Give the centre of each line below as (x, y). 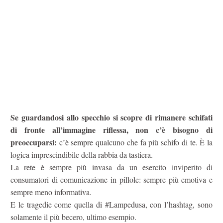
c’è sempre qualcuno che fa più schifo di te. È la (135, 142)
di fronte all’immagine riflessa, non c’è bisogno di (111, 130)
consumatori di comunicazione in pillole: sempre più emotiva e (111, 180)
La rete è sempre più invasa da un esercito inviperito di (111, 167)
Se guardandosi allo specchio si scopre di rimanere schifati (111, 117)
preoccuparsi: (34, 142)
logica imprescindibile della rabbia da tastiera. (82, 155)
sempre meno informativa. (51, 192)
